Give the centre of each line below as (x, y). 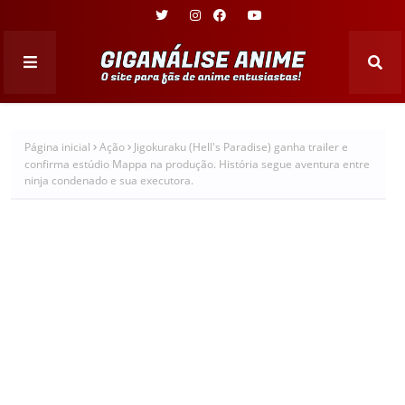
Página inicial (57, 147)
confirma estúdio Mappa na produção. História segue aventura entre (197, 164)
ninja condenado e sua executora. (109, 180)
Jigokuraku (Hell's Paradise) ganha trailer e (241, 147)
